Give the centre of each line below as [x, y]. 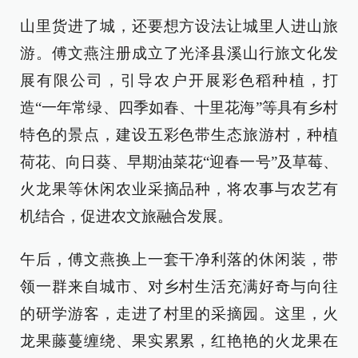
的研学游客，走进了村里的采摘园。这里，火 [179, 313]
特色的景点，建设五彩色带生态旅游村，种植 [179, 134]
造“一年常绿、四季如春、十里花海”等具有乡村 [179, 107]
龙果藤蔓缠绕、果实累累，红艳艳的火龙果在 [179, 340]
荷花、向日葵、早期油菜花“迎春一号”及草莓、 [179, 161]
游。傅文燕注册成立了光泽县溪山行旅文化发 [179, 53]
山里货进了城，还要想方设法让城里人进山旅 [179, 26]
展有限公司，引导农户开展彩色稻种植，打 [179, 80]
